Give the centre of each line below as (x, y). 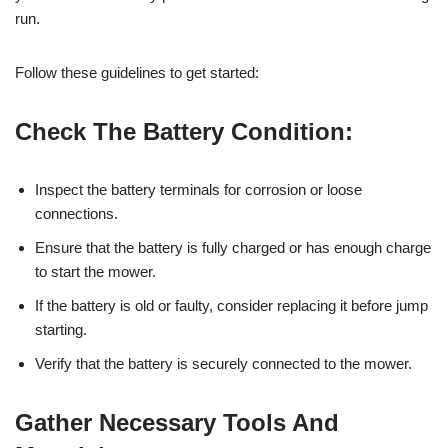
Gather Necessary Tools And (177, 422)
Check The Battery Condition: (184, 131)
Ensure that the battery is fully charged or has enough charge (233, 247)
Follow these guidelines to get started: (137, 72)
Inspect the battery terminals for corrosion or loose (198, 189)
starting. (61, 329)
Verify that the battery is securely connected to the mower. (223, 363)
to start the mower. (95, 271)
